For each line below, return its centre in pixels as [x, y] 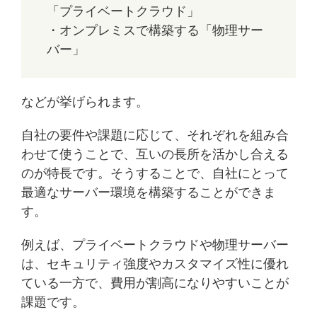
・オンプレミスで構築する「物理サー [155, 30]
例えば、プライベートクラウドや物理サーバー [155, 244]
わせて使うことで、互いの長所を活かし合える [155, 154]
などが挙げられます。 [85, 102]
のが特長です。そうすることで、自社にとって [155, 173]
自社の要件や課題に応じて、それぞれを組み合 [155, 135]
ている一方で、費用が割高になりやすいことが [155, 283]
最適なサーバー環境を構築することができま [149, 192]
